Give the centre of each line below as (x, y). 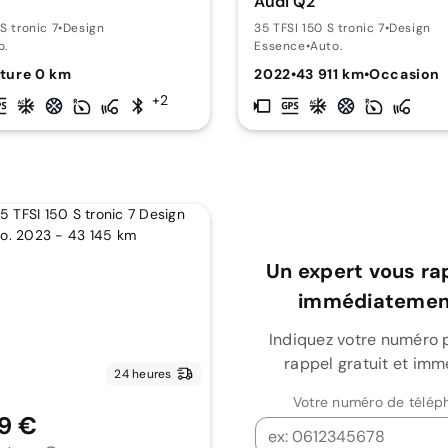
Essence (280, 45)
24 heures (143, 373)
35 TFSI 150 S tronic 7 (319, 27)
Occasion (405, 73)
